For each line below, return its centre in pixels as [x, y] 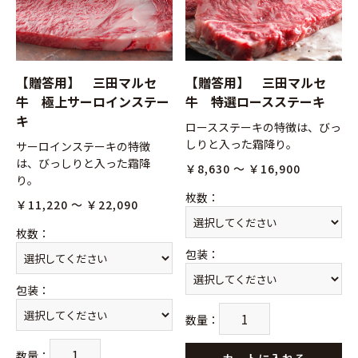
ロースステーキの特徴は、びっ [264, 127]
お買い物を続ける [128, 300]
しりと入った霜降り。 [242, 143]
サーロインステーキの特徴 [83, 146]
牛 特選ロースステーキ [256, 101]
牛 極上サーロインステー [93, 101]
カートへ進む [237, 300]
